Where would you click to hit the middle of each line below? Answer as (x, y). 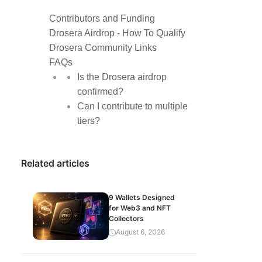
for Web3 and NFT (140, 208)
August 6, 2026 (140, 232)
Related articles (55, 163)
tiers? (89, 121)
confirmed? (100, 92)
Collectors (126, 218)
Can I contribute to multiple (132, 106)
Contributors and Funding (103, 18)
